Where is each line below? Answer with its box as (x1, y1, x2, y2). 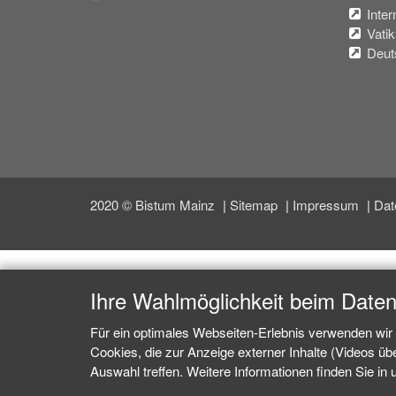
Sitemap (230, 194, 281, 214)
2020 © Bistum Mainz (90, 194, 218, 214)
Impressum (293, 194, 362, 214)
